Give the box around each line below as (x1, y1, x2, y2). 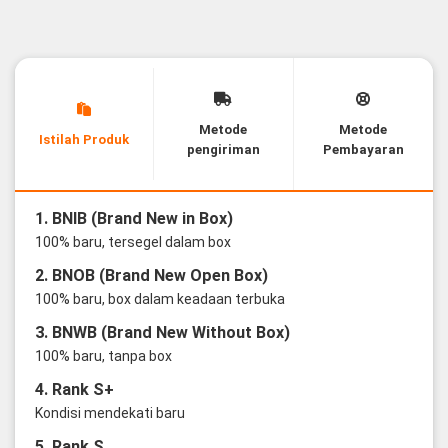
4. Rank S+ (34, 379, 114, 399)
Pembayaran (322, 141, 404, 157)
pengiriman (186, 141, 260, 157)
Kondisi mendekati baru (34, 404, 185, 421)
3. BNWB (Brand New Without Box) (34, 322, 290, 342)
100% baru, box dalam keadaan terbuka (34, 290, 285, 307)
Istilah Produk (39, 131, 130, 147)
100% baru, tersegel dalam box (34, 233, 231, 250)
